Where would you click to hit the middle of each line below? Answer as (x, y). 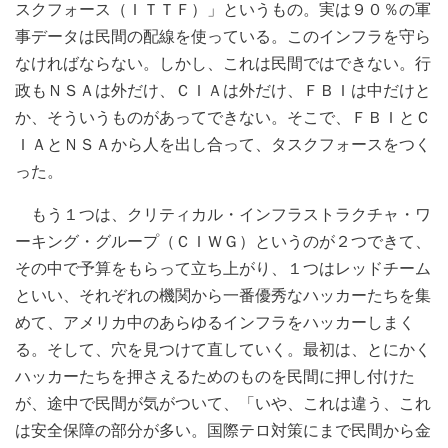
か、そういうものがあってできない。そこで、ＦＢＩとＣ (223, 116)
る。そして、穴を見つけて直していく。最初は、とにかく (223, 348)
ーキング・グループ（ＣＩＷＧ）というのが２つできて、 (223, 240)
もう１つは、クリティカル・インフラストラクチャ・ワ (223, 213)
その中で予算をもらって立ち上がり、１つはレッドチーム (223, 267)
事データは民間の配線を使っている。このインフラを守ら (223, 35)
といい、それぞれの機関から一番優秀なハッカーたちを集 (223, 294)
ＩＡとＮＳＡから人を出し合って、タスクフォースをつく (223, 143)
